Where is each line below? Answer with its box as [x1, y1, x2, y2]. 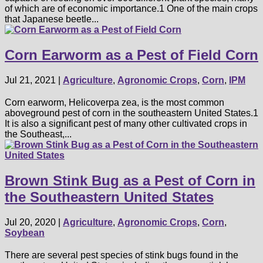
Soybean [5, 228, 45, 238]
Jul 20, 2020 [5, 217, 56, 228]
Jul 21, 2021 [5, 75, 56, 86]
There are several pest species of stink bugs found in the [5, 250, 238, 261]
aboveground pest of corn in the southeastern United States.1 [5, 108, 258, 119]
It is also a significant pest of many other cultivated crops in [5, 119, 247, 129]
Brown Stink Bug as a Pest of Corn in [5, 173, 255, 189]
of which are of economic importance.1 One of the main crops [5, 4, 258, 14]
